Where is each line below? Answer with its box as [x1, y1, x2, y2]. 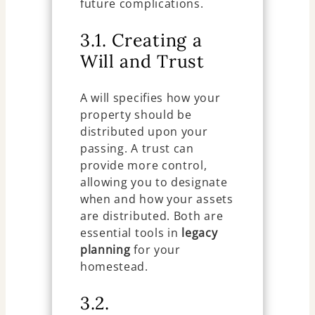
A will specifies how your [79, 89, 221, 105]
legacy [181, 224, 218, 240]
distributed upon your [79, 123, 208, 139]
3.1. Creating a [79, 28, 202, 51]
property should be [79, 106, 192, 122]
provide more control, [79, 157, 207, 173]
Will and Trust [79, 49, 205, 72]
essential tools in [79, 224, 182, 240]
